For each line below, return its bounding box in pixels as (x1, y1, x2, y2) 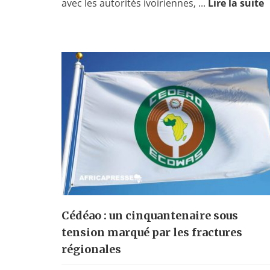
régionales (61, 242, 121, 256)
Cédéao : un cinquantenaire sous (61, 208, 238, 222)
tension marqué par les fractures (61, 225, 242, 239)
